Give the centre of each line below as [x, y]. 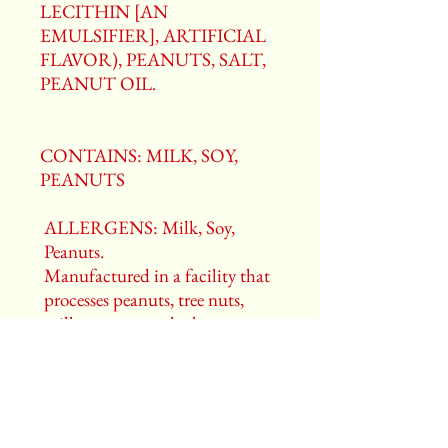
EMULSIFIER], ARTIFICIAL [153, 35]
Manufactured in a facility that [157, 275]
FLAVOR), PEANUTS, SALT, [153, 59]
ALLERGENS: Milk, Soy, [139, 227]
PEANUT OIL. [98, 83]
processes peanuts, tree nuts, [144, 299]
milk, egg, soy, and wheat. [135, 323]
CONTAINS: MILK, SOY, [139, 155]
